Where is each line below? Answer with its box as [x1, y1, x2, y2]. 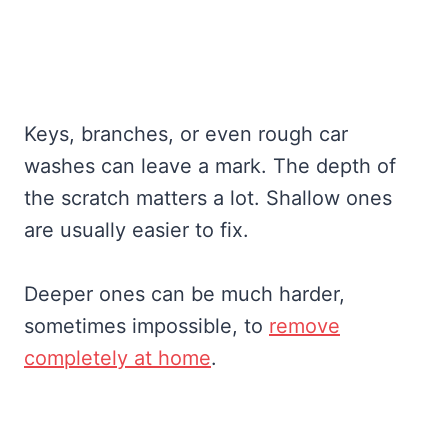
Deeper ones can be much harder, [24, 282, 345, 307]
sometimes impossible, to [24, 314, 269, 339]
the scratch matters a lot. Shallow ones [24, 186, 392, 211]
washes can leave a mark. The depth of [24, 154, 396, 179]
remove [269, 314, 340, 339]
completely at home [24, 346, 211, 371]
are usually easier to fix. [24, 218, 249, 243]
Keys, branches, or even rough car [24, 122, 348, 147]
